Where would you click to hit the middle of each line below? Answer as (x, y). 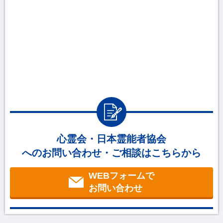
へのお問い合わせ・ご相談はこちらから (111, 153)
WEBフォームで (121, 176)
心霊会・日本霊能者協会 (111, 139)
